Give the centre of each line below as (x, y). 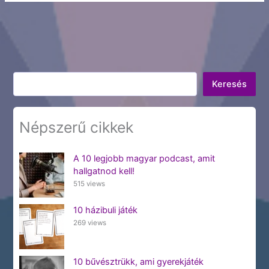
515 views (89, 184)
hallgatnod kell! (104, 171)
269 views (89, 222)
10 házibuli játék (105, 210)
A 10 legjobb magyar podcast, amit (144, 159)
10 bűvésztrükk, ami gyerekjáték (138, 261)
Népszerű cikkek (77, 127)
